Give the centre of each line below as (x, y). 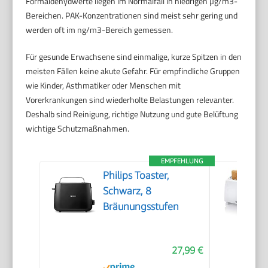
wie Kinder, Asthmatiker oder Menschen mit (103, 85)
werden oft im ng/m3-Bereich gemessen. (100, 29)
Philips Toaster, (136, 175)
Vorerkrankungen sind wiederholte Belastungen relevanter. (130, 99)
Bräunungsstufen (141, 206)
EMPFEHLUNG (182, 160)
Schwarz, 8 (127, 191)
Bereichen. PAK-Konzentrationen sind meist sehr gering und (132, 15)
